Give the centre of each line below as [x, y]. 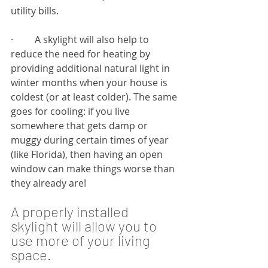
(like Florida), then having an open [88, 154]
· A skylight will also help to [81, 39]
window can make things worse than [94, 168]
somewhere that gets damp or [80, 125]
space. [31, 254]
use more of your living [82, 240]
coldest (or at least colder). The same [95, 97]
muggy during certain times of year [91, 140]
